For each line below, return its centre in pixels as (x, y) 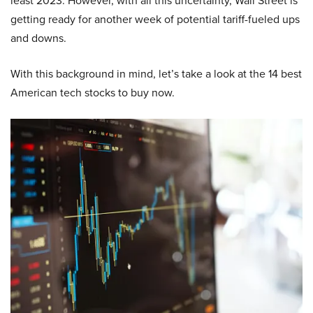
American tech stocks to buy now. (93, 93)
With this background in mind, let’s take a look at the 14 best (156, 74)
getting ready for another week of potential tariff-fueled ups (155, 19)
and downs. (38, 38)
